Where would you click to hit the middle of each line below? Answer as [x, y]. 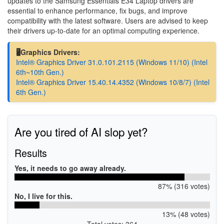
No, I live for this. [43, 196]
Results [30, 153]
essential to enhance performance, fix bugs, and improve [97, 10]
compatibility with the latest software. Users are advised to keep [108, 20]
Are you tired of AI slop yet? [81, 132]
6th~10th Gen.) [40, 72]
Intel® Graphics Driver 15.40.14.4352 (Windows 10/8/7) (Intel [112, 82]
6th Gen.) [31, 92]
